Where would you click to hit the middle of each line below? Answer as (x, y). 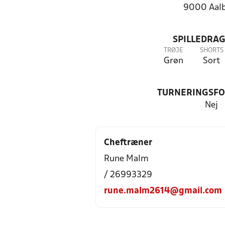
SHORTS (211, 50)
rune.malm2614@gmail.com (163, 191)
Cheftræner (128, 143)
